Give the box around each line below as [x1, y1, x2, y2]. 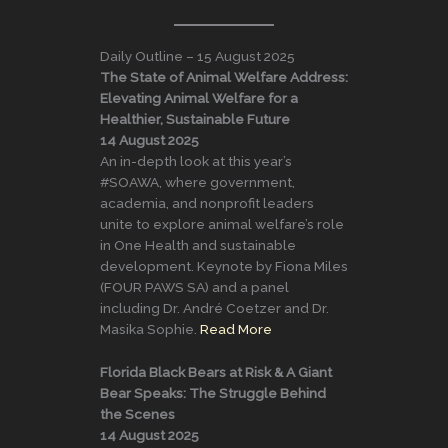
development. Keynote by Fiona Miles [100, 258, 348, 275]
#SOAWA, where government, [100, 174, 295, 191]
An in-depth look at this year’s [100, 153, 292, 170]
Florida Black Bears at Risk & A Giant [100, 364, 332, 381]
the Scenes [100, 406, 175, 423]
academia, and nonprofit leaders [100, 195, 314, 212]
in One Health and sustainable [100, 237, 296, 254]
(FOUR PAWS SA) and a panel [100, 279, 289, 296]
